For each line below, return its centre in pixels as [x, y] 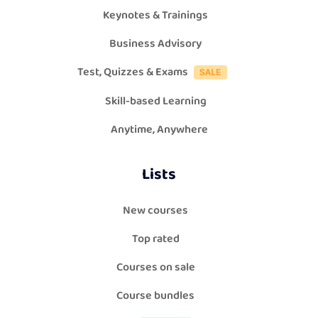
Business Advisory [155, 44]
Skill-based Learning [155, 102]
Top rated [155, 239]
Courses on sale [155, 268]
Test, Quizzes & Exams [132, 72]
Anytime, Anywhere [159, 130]
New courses [155, 211]
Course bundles [155, 296]
